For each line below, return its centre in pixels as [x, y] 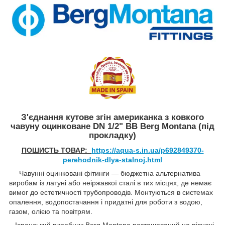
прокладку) [113, 135]
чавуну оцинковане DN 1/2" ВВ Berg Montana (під [113, 126]
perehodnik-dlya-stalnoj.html [113, 160]
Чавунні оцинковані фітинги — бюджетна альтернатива [105, 174]
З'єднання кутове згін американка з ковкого [113, 117]
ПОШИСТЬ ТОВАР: [56, 150]
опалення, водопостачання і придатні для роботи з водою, [106, 202]
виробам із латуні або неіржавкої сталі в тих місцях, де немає [110, 183]
